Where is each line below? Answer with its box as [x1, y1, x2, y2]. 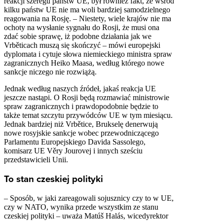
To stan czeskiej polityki [4, 173, 103, 184]
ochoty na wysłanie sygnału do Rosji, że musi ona [4, 23, 159, 32]
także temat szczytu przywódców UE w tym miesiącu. [4, 111, 173, 120]
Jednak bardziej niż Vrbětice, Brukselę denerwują [4, 120, 158, 129]
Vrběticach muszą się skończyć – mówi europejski [4, 41, 160, 50]
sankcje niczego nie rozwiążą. [4, 68, 97, 76]
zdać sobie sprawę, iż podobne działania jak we [4, 32, 151, 41]
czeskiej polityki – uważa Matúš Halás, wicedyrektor [4, 211, 168, 220]
